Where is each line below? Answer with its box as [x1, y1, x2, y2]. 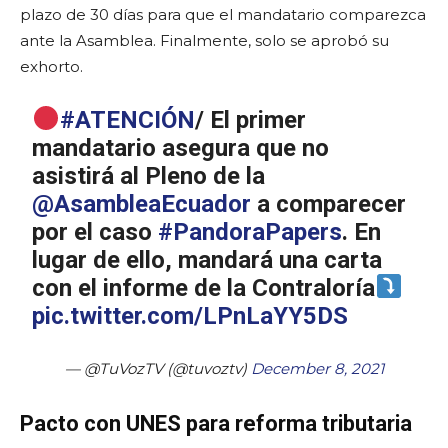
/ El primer [194, 105, 306, 134]
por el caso [32, 217, 159, 246]
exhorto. [20, 56, 83, 76]
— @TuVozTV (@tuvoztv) [64, 358, 251, 378]
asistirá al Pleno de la [32, 161, 266, 190]
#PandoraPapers [158, 217, 343, 246]
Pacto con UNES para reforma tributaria [20, 410, 412, 436]
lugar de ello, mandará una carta [32, 245, 383, 274]
